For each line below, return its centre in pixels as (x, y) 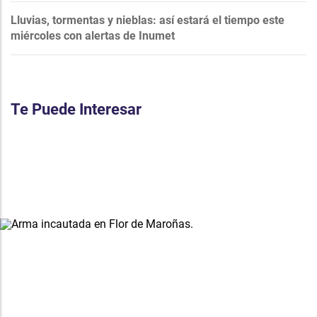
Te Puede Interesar (76, 109)
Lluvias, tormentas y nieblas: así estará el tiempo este (148, 20)
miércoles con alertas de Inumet (93, 35)
